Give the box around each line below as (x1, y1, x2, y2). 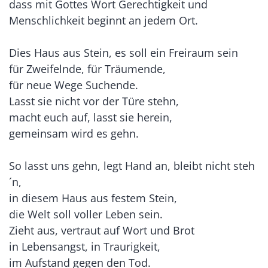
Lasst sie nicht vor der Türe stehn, (9, 94, 179, 109)
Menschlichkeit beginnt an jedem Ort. (9, 13, 198, 28)
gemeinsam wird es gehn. (9, 126, 139, 141)
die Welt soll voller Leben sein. (9, 207, 163, 222)
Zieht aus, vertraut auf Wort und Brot (9, 223, 194, 238)
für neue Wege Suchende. (9, 78, 138, 93)
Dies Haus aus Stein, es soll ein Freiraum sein (9, 45, 238, 60)
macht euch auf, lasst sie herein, (9, 110, 172, 125)
